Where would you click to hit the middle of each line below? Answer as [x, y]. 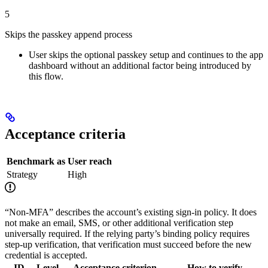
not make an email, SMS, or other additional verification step [119, 223]
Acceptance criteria [65, 134]
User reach [90, 162]
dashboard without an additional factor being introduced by [140, 66]
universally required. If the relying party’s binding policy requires [127, 234]
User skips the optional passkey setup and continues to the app [146, 55]
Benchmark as [36, 162]
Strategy [22, 175]
